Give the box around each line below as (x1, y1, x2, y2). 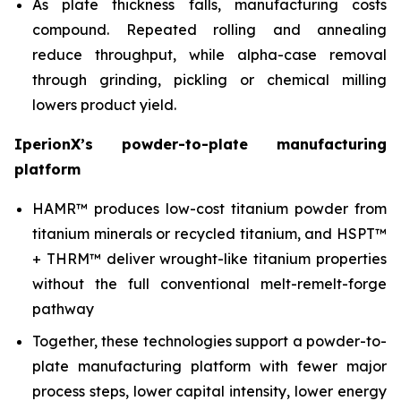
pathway (32, 300, 94, 318)
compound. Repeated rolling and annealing (32, 21, 387, 38)
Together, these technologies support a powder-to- (32, 332, 387, 350)
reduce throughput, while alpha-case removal (32, 46, 387, 64)
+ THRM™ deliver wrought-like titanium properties (32, 250, 387, 268)
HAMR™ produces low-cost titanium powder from (32, 200, 387, 218)
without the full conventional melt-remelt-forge (32, 275, 387, 293)
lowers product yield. (32, 96, 176, 114)
